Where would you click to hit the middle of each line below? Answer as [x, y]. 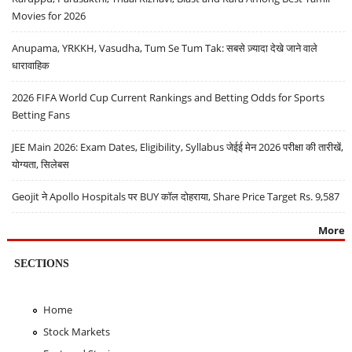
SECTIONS [41, 264]
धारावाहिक [31, 66]
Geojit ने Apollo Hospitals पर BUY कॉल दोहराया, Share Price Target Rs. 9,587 [176, 197]
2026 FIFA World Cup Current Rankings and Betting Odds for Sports [169, 98]
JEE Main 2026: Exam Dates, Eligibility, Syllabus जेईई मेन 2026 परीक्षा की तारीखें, [178, 147]
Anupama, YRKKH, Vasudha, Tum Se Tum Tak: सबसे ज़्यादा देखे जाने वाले [165, 48]
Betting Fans [41, 115]
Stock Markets [76, 332]
